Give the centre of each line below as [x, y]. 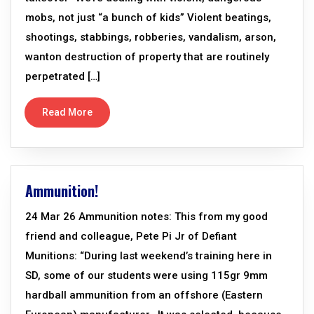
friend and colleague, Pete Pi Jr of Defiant [131, 236]
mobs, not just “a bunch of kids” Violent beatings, [148, 18]
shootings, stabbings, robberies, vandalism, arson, [151, 37]
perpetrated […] [63, 76]
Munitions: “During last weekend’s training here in [149, 256]
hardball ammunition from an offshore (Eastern [144, 295]
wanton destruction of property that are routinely [147, 57]
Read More [67, 112]
